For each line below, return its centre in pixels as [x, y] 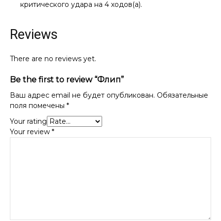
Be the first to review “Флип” [67, 79]
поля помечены [38, 105]
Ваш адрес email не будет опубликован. [82, 95]
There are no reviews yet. [53, 58]
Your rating [28, 121]
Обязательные [183, 95]
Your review [31, 131]
